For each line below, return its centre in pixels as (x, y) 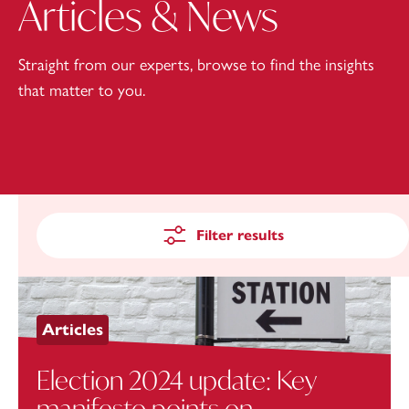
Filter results (240, 235)
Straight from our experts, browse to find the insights (196, 65)
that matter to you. (82, 90)
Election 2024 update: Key (177, 380)
